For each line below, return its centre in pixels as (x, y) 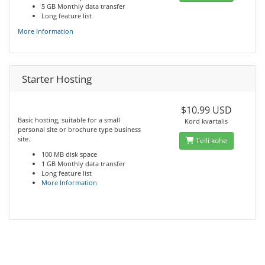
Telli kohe (210, 140)
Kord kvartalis (206, 121)
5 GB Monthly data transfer (83, 6)
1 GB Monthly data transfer (83, 164)
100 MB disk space (69, 154)
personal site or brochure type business (79, 129)
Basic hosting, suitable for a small (69, 120)
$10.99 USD (206, 110)
